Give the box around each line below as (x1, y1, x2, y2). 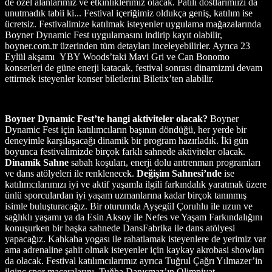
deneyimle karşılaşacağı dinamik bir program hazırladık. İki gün (5, 135, 248, 146)
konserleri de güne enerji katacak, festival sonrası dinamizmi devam (5, 62, 262, 73)
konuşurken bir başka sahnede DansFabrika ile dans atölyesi (5, 222, 235, 233)
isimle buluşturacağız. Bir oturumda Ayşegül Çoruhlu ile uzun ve (5, 200, 253, 211)
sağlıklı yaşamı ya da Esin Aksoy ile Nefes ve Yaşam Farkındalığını (5, 211, 262, 222)
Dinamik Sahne (5, 157, 71, 168)
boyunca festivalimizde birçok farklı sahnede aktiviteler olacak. (5, 146, 245, 157)
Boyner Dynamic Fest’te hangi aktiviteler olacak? (5, 113, 210, 124)
